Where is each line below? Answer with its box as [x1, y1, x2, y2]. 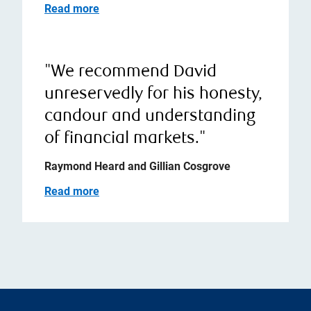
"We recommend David [44, 64, 217, 81]
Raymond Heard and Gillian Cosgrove [44, 160, 230, 173]
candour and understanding [44, 108, 255, 126]
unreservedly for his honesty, [44, 86, 262, 103]
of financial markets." [44, 131, 205, 148]
